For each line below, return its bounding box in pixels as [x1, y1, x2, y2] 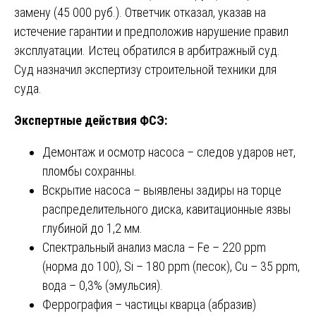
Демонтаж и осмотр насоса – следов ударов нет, [42, 144, 296, 159]
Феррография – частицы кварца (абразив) [42, 296, 256, 312]
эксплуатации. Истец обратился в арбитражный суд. [14, 42, 280, 58]
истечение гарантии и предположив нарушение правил [14, 23, 288, 39]
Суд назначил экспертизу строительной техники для [14, 61, 276, 77]
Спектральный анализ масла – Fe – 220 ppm [42, 239, 266, 255]
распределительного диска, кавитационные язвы [42, 201, 291, 217]
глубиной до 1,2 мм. [42, 220, 142, 236]
